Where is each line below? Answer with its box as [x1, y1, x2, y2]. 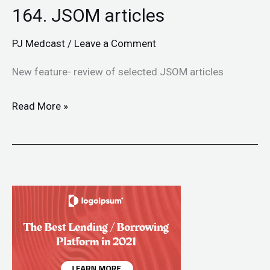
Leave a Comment [74, 37, 156, 49]
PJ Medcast [12, 37, 65, 49]
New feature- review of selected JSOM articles [12, 66, 224, 78]
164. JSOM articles [12, 5, 165, 26]
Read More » [12, 99, 68, 112]
